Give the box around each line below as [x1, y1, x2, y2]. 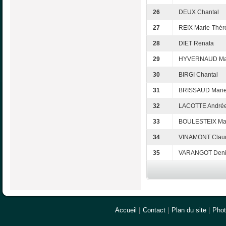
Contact [143, 206, 165, 214]
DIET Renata [179, 40, 214, 47]
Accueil [115, 206, 137, 214]
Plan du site [172, 206, 206, 214]
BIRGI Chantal [179, 71, 218, 79]
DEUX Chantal [179, 9, 219, 16]
